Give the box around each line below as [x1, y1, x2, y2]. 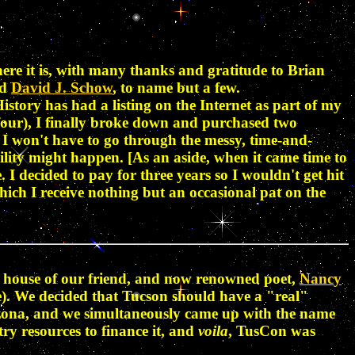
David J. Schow [11, 78, 113, 96]
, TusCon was [228, 322, 315, 339]
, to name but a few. [113, 78, 240, 96]
